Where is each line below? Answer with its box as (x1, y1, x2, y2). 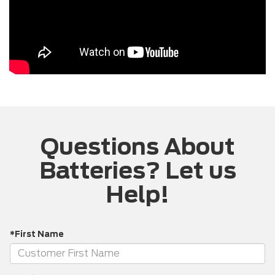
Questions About (40, 133, 235, 160)
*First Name (10, 229, 64, 239)
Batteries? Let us (39, 157, 236, 184)
